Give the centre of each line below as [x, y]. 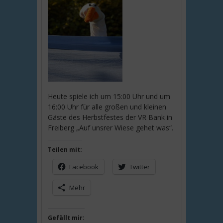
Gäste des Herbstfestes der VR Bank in [110, 117]
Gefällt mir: [66, 218]
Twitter [140, 167]
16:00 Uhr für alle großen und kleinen [107, 107]
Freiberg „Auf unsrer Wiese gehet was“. [111, 128]
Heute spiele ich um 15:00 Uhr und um [109, 96]
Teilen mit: [65, 150]
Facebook [84, 167]
